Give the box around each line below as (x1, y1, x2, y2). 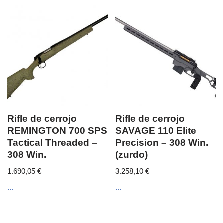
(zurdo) (115, 149, 148, 160)
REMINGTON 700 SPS (7, 125, 107, 136)
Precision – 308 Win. (115, 137, 209, 148)
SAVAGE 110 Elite (115, 125, 197, 136)
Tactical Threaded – (7, 137, 97, 148)
